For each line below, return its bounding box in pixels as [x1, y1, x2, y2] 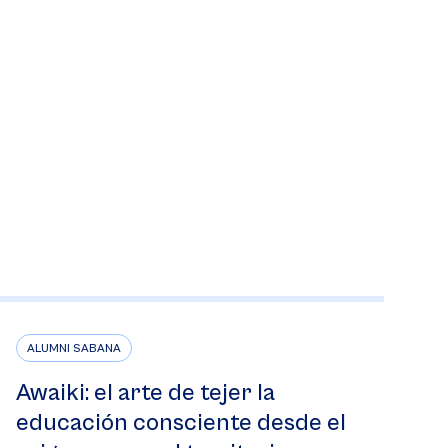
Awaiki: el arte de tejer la [16, 379, 275, 407]
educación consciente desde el [16, 409, 346, 437]
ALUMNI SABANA [27, 342, 121, 355]
